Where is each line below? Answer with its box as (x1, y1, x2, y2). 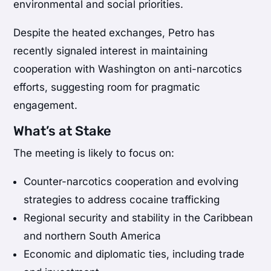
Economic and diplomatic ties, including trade (24, 247, 245, 260)
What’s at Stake (13, 122, 112, 139)
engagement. (13, 99, 78, 111)
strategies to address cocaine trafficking (24, 193, 220, 206)
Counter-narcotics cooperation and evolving (24, 175, 239, 188)
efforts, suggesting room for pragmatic (13, 80, 201, 93)
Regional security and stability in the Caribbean (24, 211, 253, 224)
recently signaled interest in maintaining (13, 44, 208, 57)
